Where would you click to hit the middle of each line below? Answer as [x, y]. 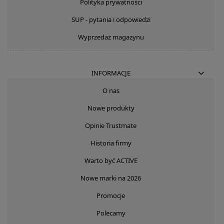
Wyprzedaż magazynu [111, 37]
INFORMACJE [111, 73]
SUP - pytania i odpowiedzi [111, 19]
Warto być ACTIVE [111, 160]
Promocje [111, 195]
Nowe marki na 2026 [111, 178]
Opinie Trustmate [111, 125]
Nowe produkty [111, 108]
